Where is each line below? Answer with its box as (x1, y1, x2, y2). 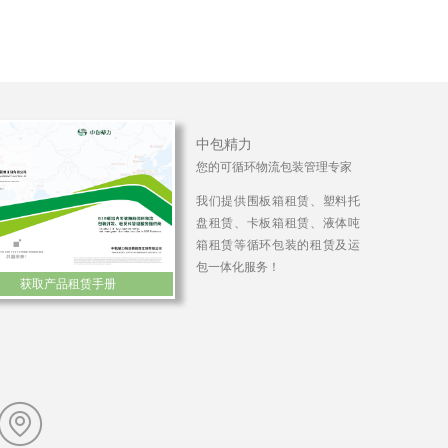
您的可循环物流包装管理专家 (196, 160, 352, 174)
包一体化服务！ (196, 260, 280, 274)
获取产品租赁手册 (20, 277, 116, 291)
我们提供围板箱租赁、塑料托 (196, 194, 360, 208)
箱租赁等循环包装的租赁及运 (196, 238, 360, 252)
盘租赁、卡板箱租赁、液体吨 (196, 216, 360, 230)
